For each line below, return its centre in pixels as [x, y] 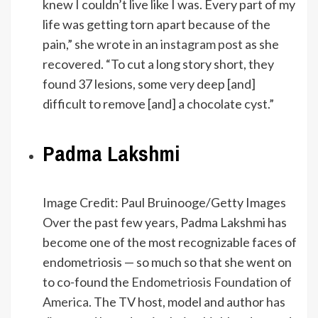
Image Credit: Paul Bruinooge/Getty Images [164, 203]
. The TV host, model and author [177, 302]
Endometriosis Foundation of [212, 282]
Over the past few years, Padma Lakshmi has [165, 223]
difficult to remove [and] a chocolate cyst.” [158, 104]
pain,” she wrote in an [100, 44]
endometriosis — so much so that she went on [167, 262]
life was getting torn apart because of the [157, 24]
